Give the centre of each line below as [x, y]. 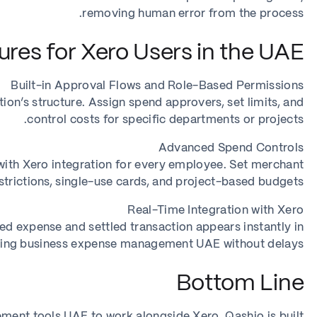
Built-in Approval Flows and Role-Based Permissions [157, 86]
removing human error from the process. [193, 14]
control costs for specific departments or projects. [166, 120]
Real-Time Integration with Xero [216, 211]
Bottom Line [240, 284]
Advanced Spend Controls [231, 148]
